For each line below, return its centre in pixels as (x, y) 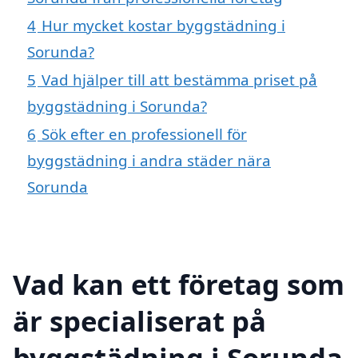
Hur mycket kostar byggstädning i (163, 26)
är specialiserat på (139, 320)
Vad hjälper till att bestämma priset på (179, 80)
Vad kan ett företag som (179, 284)
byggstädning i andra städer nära (149, 161)
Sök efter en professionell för (144, 134)
